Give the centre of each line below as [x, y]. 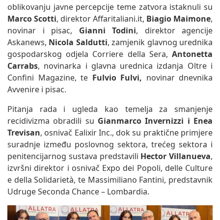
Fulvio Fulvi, [117, 77]
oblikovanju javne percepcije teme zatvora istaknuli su [110, 7]
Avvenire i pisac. [37, 89]
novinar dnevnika [177, 77]
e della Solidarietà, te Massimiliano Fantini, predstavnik [110, 179]
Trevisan [24, 132]
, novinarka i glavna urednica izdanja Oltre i [125, 66]
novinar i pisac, [43, 30]
